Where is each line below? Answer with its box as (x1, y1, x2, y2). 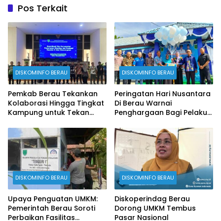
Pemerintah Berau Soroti (8, 203, 95, 214)
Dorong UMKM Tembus (114, 203, 196, 214)
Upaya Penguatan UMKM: (8, 194, 98, 204)
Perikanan (114, 116, 150, 127)
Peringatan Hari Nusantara (114, 88, 211, 99)
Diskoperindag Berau (114, 194, 190, 204)
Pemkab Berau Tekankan (8, 88, 98, 99)
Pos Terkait (18, 1, 68, 14)
